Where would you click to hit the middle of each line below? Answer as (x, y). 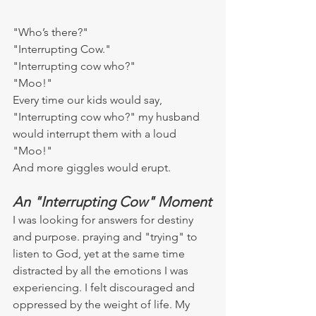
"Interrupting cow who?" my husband (108, 116)
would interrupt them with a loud (96, 133)
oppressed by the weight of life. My (103, 304)
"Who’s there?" (50, 32)
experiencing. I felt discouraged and (105, 287)
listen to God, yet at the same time (100, 253)
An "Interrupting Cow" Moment (112, 201)
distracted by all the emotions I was (102, 270)
